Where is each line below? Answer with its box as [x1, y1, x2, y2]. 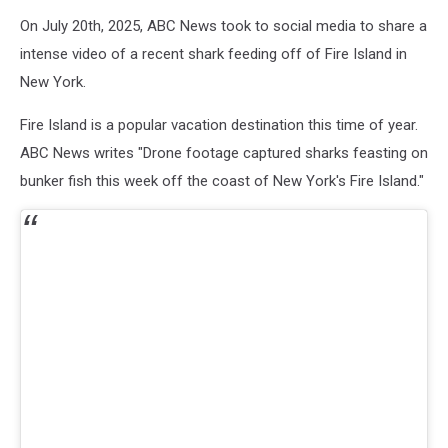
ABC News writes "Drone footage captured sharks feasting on [20, 144, 428, 163]
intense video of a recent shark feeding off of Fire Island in [20, 45, 407, 64]
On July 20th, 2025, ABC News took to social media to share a [20, 17, 427, 36]
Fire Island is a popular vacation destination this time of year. [20, 116, 418, 135]
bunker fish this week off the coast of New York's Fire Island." [20, 172, 424, 191]
